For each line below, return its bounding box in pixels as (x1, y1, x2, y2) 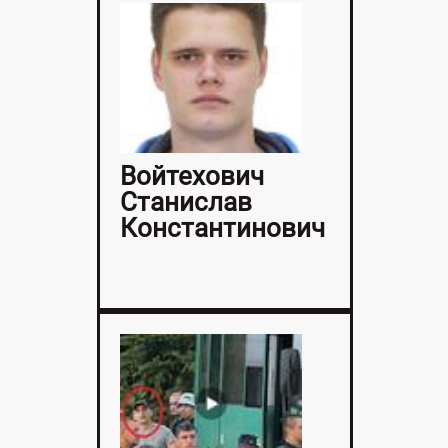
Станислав (119, 187, 252, 218)
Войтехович (119, 161, 264, 192)
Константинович (119, 213, 325, 244)
